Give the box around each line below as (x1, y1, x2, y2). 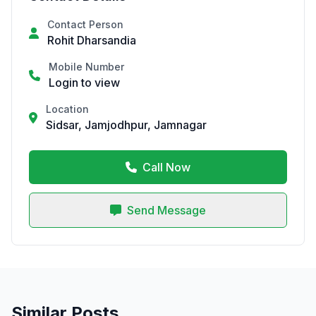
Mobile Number (49, 61, 124, 73)
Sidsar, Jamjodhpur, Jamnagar (46, 118, 207, 132)
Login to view (49, 75, 120, 90)
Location (46, 103, 89, 115)
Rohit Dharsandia (47, 33, 136, 47)
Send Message (127, 203, 206, 217)
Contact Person (47, 18, 123, 30)
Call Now (142, 160, 190, 174)
